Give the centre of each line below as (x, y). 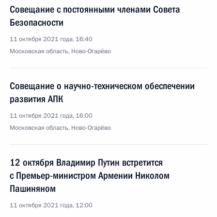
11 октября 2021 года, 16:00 (51, 116)
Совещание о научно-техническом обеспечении (102, 86)
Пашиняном (33, 188)
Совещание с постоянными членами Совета (95, 9)
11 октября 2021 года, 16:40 (51, 39)
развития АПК (36, 99)
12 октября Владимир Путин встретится (86, 162)
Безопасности (37, 22)
